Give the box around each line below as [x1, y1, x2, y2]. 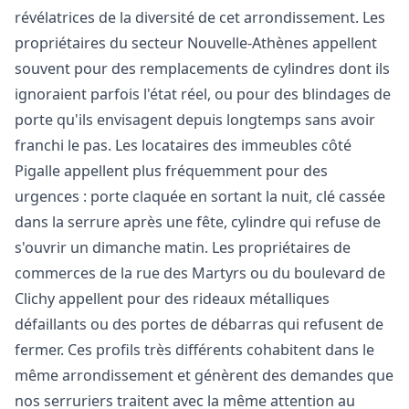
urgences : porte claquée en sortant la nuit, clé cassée [15, 186, 385, 207]
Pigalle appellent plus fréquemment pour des [15, 161, 328, 182]
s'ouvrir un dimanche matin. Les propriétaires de [15, 237, 351, 258]
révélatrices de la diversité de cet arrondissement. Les [15, 7, 385, 28]
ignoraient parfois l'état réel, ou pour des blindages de [15, 84, 391, 105]
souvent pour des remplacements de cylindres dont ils [15, 58, 390, 79]
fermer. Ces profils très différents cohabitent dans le [15, 340, 374, 361]
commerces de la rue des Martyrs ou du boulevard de [15, 263, 385, 284]
